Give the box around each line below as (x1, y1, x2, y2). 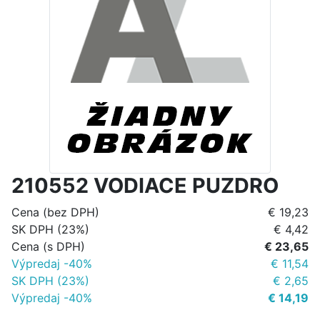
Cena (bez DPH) (11, 205, 99, 220)
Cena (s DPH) (11, 239, 85, 254)
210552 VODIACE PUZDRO (11, 173, 279, 199)
